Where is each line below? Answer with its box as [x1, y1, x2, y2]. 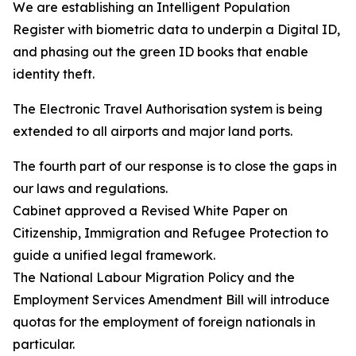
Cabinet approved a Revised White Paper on [13, 203, 288, 219]
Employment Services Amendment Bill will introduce [13, 292, 330, 308]
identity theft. [13, 66, 95, 82]
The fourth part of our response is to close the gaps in [13, 158, 337, 174]
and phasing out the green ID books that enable [13, 44, 308, 60]
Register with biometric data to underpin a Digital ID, [13, 21, 340, 37]
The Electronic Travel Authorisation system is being [13, 101, 323, 117]
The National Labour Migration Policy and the [13, 269, 295, 285]
